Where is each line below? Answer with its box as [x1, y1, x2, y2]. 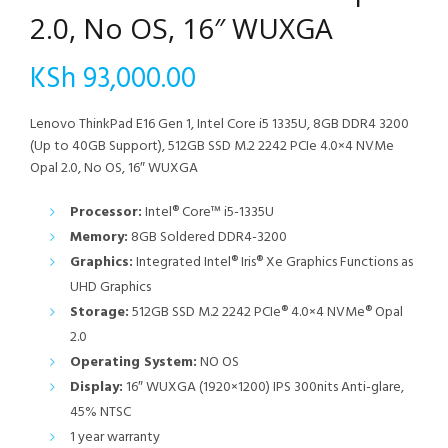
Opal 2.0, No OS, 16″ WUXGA [30, 157, 198, 181]
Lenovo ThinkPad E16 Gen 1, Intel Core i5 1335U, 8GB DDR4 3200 [30, 113, 409, 137]
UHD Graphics [70, 276, 151, 300]
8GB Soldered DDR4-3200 [128, 226, 287, 250]
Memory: [70, 226, 128, 250]
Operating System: [70, 351, 197, 375]
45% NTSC [70, 401, 131, 425]
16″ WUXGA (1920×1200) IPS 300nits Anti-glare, [123, 376, 404, 400]
